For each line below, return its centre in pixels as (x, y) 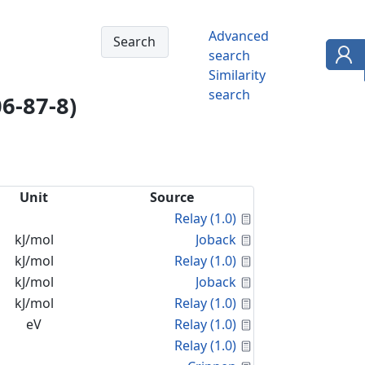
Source (172, 197)
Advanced (239, 36)
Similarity (237, 75)
